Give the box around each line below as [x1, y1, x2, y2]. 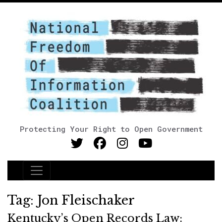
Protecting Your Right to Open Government [19, 124, 203, 134]
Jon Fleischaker [37, 193, 135, 208]
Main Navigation [22, 169, 115, 183]
